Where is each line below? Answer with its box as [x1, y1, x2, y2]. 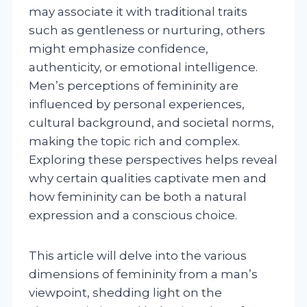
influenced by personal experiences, [29, 97, 245, 111]
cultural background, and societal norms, [29, 115, 274, 130]
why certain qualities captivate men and [29, 171, 267, 185]
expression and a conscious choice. [29, 208, 237, 222]
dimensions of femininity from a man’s [29, 267, 258, 281]
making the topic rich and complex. [29, 134, 240, 148]
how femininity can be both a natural [29, 189, 247, 204]
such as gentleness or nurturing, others [29, 23, 265, 37]
